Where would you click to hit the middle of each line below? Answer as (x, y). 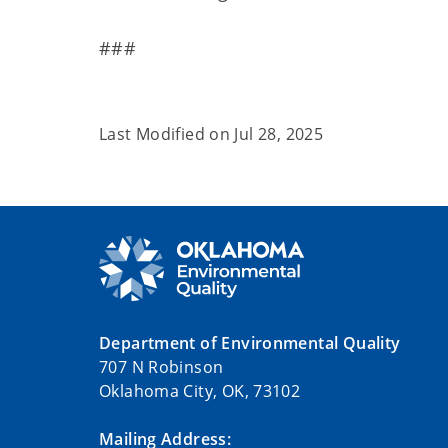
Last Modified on (167, 134)
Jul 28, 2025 (279, 134)
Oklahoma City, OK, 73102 (200, 391)
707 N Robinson (161, 367)
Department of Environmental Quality (250, 343)
